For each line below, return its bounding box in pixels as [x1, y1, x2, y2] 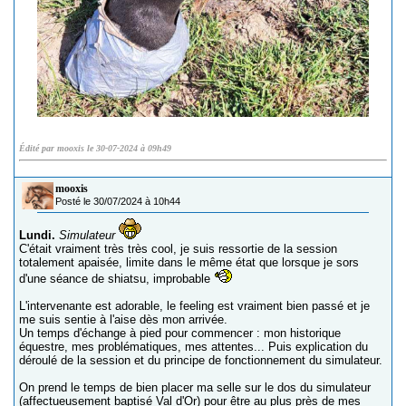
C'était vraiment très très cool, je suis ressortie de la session [19, 241, 337, 256]
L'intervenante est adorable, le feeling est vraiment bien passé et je [19, 298, 370, 313]
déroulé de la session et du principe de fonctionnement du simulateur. [19, 353, 382, 367]
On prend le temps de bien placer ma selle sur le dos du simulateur [19, 380, 371, 394]
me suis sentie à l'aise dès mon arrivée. [19, 312, 227, 326]
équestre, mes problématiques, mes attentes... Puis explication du [19, 339, 368, 353]
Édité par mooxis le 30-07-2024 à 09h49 [19, 142, 171, 153]
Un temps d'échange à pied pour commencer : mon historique [19, 325, 341, 340]
